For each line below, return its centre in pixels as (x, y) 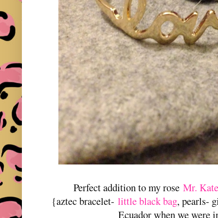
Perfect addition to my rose (128, 187)
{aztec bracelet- (85, 201)
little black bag (148, 201)
